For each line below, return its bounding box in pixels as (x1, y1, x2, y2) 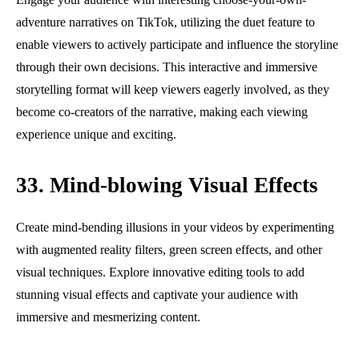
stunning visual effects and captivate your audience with (16, 287, 298, 301)
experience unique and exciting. (16, 127, 176, 141)
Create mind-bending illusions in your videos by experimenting (16, 220, 334, 234)
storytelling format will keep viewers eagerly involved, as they (16, 82, 329, 96)
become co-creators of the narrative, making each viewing (16, 104, 308, 119)
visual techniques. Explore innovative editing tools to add (16, 264, 305, 279)
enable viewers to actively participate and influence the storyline (16, 37, 338, 51)
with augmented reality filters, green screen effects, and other (16, 242, 322, 256)
